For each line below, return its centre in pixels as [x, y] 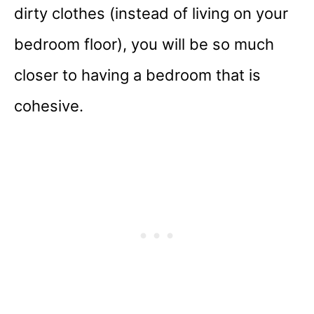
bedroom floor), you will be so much [144, 45]
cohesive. [51, 106]
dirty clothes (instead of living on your [151, 14]
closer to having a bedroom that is [137, 75]
